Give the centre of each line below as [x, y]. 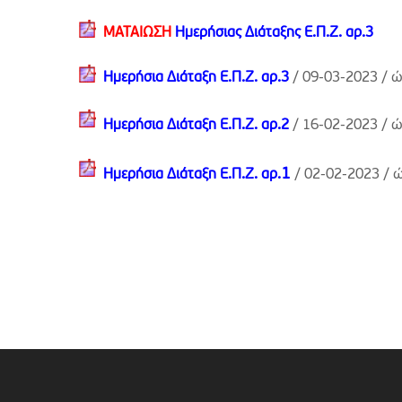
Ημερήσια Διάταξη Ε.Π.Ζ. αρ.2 [196, 126]
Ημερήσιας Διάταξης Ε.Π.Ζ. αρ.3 [274, 33]
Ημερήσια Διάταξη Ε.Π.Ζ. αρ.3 [196, 78]
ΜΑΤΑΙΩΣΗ [137, 33]
